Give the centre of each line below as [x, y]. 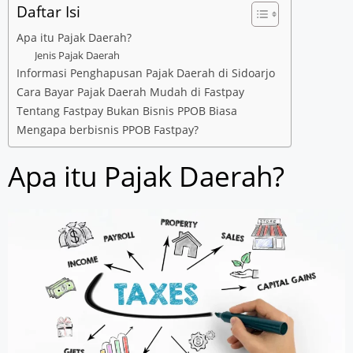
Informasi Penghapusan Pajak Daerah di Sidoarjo [146, 73]
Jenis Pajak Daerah [77, 56]
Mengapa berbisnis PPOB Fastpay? [108, 130]
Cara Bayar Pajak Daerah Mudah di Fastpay [130, 92]
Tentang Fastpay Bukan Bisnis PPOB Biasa [127, 111]
